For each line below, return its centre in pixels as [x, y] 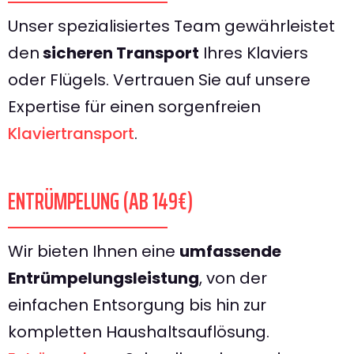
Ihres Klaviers [254, 53]
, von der [233, 278]
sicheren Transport [119, 53]
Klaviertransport [71, 134]
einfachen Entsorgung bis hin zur [137, 305]
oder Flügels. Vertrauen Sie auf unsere [159, 80]
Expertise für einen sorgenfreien [134, 107]
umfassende [230, 251]
